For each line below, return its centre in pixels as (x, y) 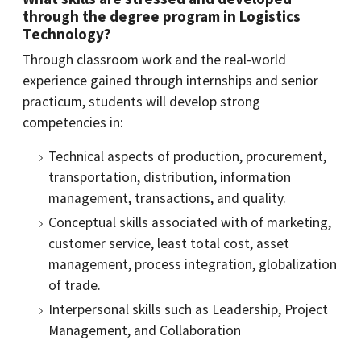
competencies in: (73, 122)
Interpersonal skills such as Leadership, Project (188, 309)
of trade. (75, 285)
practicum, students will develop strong (141, 102)
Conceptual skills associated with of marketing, (190, 222)
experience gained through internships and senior (170, 81)
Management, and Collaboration (145, 330)
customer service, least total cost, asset (169, 243)
